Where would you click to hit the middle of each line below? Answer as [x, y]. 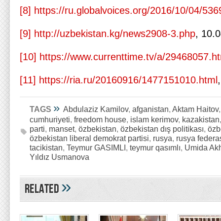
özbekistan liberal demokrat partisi [89, 138]
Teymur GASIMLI [96, 147]
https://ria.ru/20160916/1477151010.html [128, 80]
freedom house [100, 119]
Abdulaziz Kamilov [96, 109]
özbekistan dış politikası [162, 129]
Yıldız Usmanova [59, 157]
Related [43, 189]
